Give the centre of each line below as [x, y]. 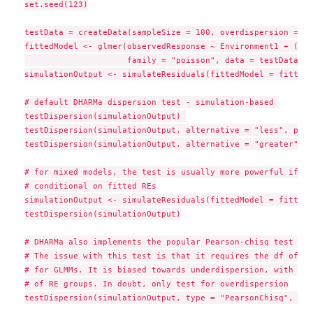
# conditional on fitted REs [90, 186]
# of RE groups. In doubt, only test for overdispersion [156, 284]
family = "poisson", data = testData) [163, 60]
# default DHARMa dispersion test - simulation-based [151, 102]
